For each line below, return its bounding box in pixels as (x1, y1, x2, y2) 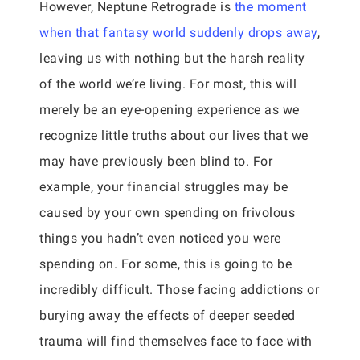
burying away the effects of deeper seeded (39, 308, 296, 323)
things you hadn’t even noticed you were (39, 231, 281, 246)
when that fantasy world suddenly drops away (39, 25, 317, 40)
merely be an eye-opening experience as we (39, 102, 300, 117)
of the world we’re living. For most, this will (39, 76, 297, 92)
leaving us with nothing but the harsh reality (39, 51, 305, 66)
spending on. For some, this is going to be (39, 256, 292, 272)
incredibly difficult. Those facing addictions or (39, 282, 319, 297)
